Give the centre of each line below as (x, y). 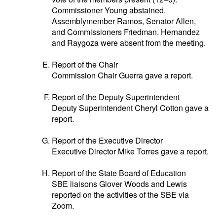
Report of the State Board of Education (119, 173)
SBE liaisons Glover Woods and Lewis (119, 184)
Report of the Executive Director (107, 140)
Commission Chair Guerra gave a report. (122, 75)
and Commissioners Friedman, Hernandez (126, 32)
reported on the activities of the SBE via (120, 195)
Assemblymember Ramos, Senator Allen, (124, 21)
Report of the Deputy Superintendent (116, 97)
